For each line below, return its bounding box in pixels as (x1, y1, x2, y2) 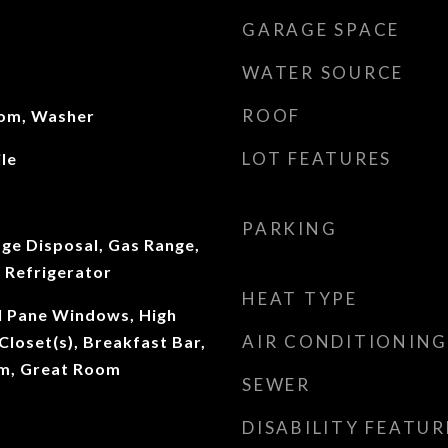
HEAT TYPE (242, 288, 358, 309)
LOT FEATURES (242, 148, 392, 169)
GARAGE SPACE (242, 19, 400, 40)
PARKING (242, 218, 338, 239)
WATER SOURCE (242, 62, 404, 83)
